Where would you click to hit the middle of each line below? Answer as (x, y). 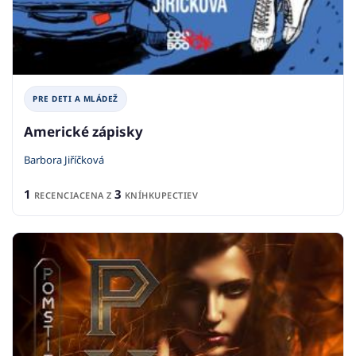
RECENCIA (55, 195)
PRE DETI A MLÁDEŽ (75, 98)
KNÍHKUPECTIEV (160, 195)
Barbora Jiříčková (64, 159)
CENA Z (97, 195)
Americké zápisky (83, 131)
